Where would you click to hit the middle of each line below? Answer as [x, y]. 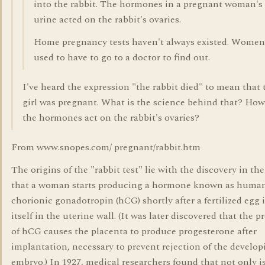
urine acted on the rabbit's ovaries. [107, 20]
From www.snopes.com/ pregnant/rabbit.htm [106, 147]
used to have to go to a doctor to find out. [122, 57]
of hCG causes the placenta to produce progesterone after [134, 231]
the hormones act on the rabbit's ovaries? [111, 118]
